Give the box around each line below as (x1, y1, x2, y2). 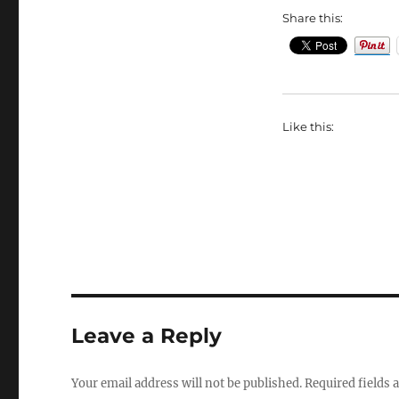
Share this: (281, 11, 343, 26)
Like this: (281, 119, 334, 134)
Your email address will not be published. (71, 376, 303, 392)
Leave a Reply (71, 323, 223, 349)
